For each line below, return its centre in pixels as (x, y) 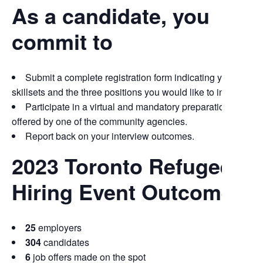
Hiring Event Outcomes (128, 191)
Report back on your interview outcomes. (110, 136)
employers (59, 227)
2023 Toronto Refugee (122, 166)
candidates (65, 242)
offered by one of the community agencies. (100, 121)
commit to (62, 41)
